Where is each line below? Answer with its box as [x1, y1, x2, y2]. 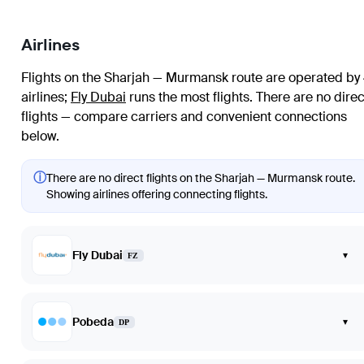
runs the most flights [126, 89, 249, 106]
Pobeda [72, 314, 114, 329]
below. [21, 128, 59, 145]
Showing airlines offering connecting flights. [46, 187, 267, 201]
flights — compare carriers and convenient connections [21, 108, 347, 125]
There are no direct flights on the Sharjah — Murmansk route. [46, 171, 355, 185]
